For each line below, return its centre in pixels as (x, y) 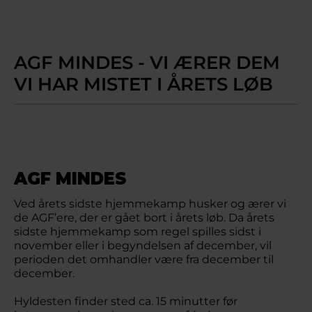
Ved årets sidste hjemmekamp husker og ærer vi (150, 204)
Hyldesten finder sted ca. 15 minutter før (126, 301)
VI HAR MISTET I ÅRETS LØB (143, 84)
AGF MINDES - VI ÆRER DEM (147, 63)
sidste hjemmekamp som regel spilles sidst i (138, 232)
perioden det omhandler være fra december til (144, 259)
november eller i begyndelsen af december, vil (143, 245)
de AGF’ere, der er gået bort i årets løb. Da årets (144, 218)
